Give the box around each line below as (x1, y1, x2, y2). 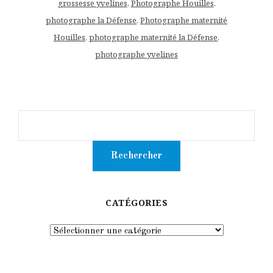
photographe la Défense (46, 14, 136, 26)
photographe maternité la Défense (89, 31, 218, 43)
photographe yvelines (95, 48, 178, 60)
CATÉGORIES (105, 196, 168, 208)
